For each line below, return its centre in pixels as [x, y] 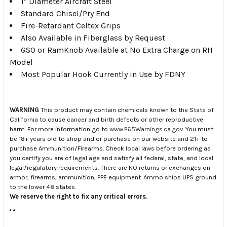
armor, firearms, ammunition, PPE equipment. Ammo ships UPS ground [113, 177]
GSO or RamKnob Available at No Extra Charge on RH [117, 50]
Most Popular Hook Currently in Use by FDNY [103, 74]
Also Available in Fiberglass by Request [93, 38]
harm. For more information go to [60, 129]
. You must [198, 129]
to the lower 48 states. [43, 187]
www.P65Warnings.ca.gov [146, 129]
